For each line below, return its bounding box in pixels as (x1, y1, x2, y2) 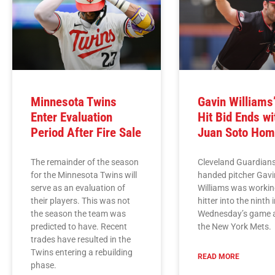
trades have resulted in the (31, 234, 131, 244)
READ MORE (198, 252, 240, 261)
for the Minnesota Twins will (31, 169, 137, 180)
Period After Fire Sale (31, 125, 141, 140)
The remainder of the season (31, 157, 139, 167)
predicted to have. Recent (31, 221, 127, 231)
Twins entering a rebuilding (31, 247, 133, 257)
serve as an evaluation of (31, 182, 125, 193)
